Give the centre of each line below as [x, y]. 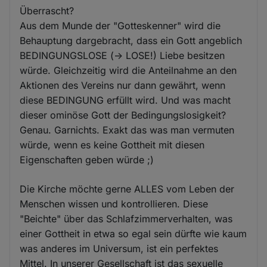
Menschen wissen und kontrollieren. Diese [114, 204]
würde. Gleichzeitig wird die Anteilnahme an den [128, 71]
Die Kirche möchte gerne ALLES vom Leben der [127, 189]
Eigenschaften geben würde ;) [87, 160]
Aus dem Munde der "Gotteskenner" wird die [120, 26]
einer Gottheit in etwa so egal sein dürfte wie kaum [133, 234]
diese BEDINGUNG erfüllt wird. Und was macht [125, 100]
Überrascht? [47, 11]
